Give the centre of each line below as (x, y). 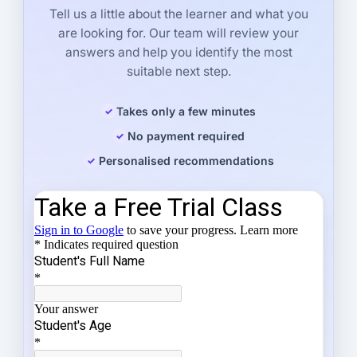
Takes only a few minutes (186, 112)
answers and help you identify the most (178, 53)
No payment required (186, 136)
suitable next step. (178, 72)
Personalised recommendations (186, 161)
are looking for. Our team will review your (178, 33)
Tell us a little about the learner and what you (178, 14)
